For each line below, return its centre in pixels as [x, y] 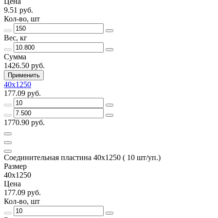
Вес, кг [16, 37]
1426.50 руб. [24, 65]
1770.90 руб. [24, 122]
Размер [15, 166]
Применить [24, 75]
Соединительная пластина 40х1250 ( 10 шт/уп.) [82, 157]
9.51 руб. [18, 10]
